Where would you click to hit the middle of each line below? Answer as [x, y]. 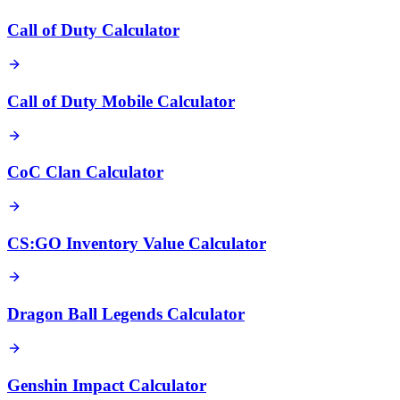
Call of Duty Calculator [93, 30]
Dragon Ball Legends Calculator [126, 314]
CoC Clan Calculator [85, 172]
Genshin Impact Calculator [107, 385]
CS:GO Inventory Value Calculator [137, 243]
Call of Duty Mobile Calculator [121, 101]
